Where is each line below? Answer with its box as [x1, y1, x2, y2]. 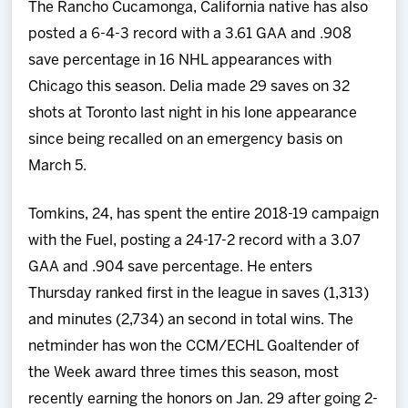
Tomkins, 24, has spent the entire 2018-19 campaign [28, 207, 380, 221]
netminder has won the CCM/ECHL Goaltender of [28, 339, 361, 353]
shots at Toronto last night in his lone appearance [28, 106, 358, 120]
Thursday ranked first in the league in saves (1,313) [28, 286, 370, 301]
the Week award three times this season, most [28, 365, 340, 380]
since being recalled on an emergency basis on [28, 132, 343, 147]
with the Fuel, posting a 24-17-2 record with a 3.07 [28, 233, 362, 248]
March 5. [28, 158, 87, 173]
